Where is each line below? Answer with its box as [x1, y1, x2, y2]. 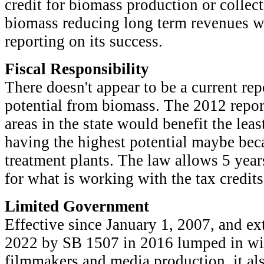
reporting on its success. [5, 32, 163, 50]
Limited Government [5, 197, 149, 215]
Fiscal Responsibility [5, 60, 149, 78]
